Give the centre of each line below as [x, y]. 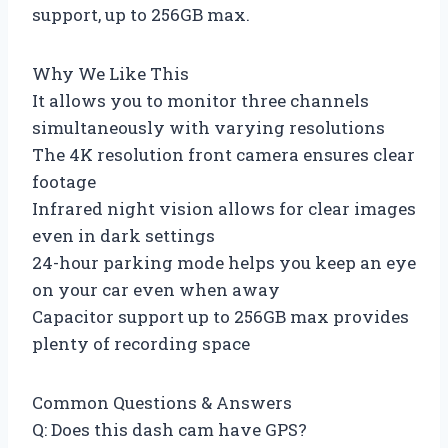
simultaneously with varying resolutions [208, 127]
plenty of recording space [141, 343]
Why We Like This [110, 73]
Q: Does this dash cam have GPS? [169, 429]
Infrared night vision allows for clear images [224, 208]
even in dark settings [123, 235]
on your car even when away [156, 289]
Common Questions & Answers [162, 402]
